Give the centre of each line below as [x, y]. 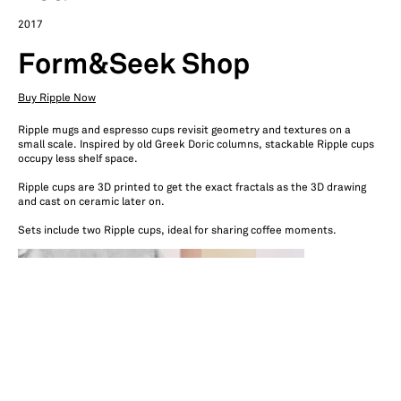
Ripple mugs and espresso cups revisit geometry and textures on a [184, 130]
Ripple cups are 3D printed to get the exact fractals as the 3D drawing [192, 188]
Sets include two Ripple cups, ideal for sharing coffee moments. [177, 230]
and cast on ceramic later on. [91, 202]
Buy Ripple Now [57, 98]
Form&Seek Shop [134, 65]
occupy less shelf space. [78, 159]
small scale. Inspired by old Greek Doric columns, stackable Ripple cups [196, 145]
